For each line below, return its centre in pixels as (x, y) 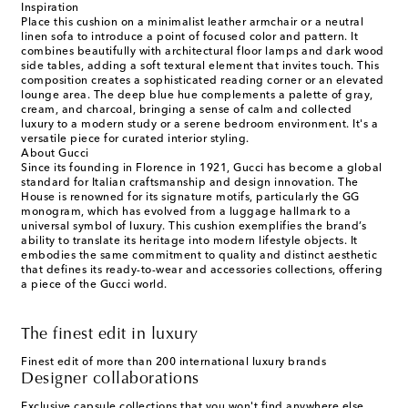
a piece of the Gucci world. (94, 286)
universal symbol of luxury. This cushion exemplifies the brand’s (194, 227)
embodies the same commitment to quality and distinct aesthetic (199, 256)
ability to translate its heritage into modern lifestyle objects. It (189, 242)
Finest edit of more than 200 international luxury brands (173, 363)
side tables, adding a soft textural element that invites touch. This (200, 67)
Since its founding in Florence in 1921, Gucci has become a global (202, 169)
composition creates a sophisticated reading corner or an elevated (203, 82)
